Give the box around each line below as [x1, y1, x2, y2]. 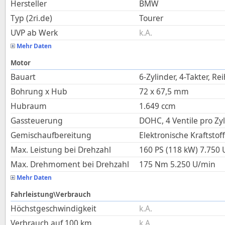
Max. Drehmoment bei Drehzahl [11, 159, 129, 170]
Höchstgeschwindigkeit [11, 203, 96, 214]
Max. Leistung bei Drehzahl [11, 144, 111, 155]
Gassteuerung [11, 115, 63, 126]
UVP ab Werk [11, 27, 58, 38]
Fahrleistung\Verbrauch [11, 190, 91, 199]
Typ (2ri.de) [11, 13, 52, 24]
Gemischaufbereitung [11, 130, 91, 141]
